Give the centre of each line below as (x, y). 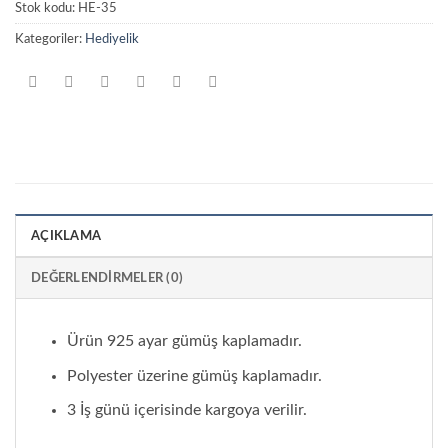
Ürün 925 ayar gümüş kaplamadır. (184, 341)
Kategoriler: (50, 39)
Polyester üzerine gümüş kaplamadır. (194, 375)
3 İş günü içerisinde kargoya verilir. (186, 410)
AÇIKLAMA (66, 236)
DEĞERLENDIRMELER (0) (107, 278)
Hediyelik (112, 39)
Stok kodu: (46, 8)
